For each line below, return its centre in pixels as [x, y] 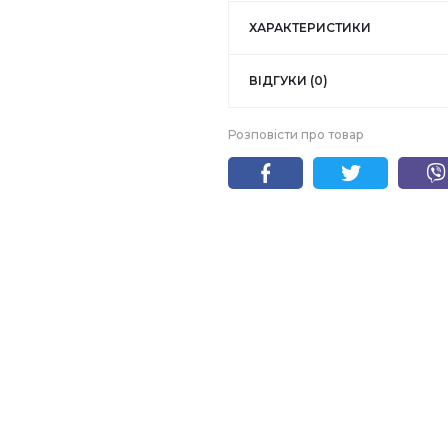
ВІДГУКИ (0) [288, 80]
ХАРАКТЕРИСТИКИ [310, 27]
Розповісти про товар [296, 134]
